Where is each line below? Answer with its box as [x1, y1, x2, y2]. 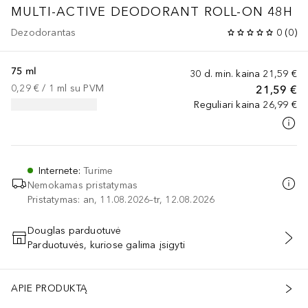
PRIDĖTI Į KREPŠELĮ [109, 240, 199, 250]
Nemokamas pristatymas [27, 179, 138, 191]
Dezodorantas [11, 26, 76, 38]
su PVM [69, 82, 104, 94]
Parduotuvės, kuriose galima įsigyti [27, 239, 185, 251]
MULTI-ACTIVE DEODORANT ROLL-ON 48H [11, 3, 293, 19]
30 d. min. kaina [190, 67, 261, 80]
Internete [38, 164, 78, 177]
